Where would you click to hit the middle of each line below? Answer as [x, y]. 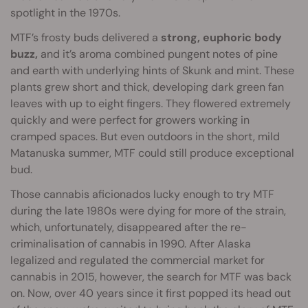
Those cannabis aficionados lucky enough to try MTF [142, 194]
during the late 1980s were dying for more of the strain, [148, 210]
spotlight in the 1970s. [65, 12]
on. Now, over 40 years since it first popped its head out [151, 293]
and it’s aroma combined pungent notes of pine [158, 54]
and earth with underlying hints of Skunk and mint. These [152, 70]
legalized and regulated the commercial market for [137, 260]
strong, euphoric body [221, 37]
